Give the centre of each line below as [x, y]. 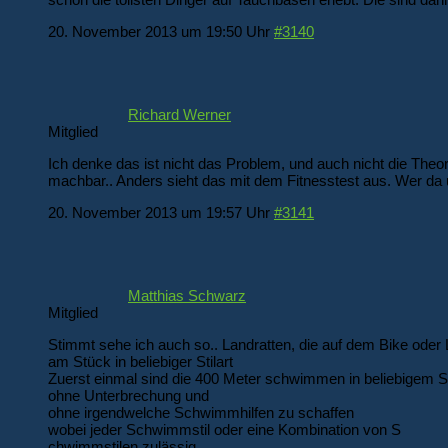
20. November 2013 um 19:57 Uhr [159, 212]
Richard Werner [179, 114]
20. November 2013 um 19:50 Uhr [159, 31]
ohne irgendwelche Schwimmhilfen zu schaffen [201, 412]
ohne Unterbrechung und [128, 395]
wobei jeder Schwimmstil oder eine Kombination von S [224, 429]
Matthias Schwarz [187, 295]
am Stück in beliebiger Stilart [140, 361]
